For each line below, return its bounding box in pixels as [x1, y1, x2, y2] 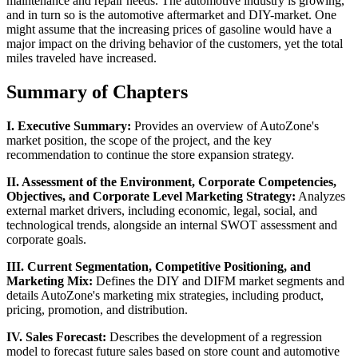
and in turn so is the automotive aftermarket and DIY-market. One [6, 8, 336, 22]
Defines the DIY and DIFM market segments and [93, 273, 344, 288]
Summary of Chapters [6, 82, 188, 103]
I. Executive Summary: [6, 118, 131, 133]
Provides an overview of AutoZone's [131, 118, 319, 133]
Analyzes [296, 189, 345, 203]
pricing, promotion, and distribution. [6, 302, 188, 316]
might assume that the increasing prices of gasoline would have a [6, 22, 332, 37]
